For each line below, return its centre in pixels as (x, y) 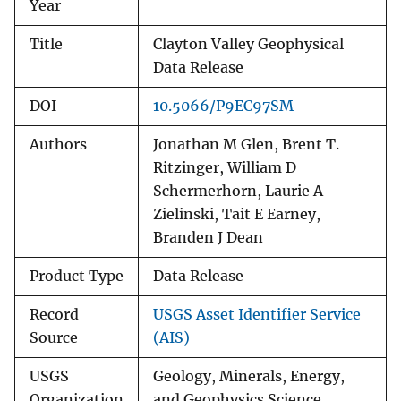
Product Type (77, 277)
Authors (58, 145)
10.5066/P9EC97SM (223, 107)
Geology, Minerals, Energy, (249, 377)
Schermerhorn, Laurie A (238, 192)
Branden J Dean (208, 238)
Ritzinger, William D (225, 168)
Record (54, 315)
